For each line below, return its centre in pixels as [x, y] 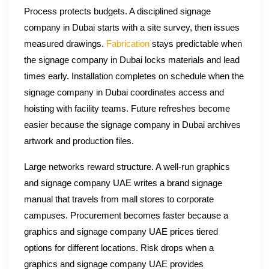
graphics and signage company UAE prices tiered [121, 232]
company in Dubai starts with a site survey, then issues [132, 28]
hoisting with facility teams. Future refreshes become [127, 109]
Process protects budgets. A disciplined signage [117, 12]
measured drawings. [65, 44]
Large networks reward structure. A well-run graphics [127, 167]
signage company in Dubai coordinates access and [124, 93]
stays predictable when [196, 44]
